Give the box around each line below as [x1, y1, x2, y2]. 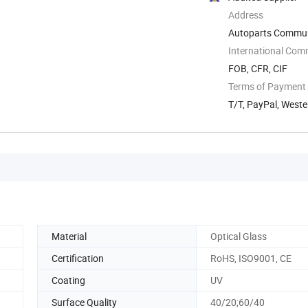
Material [52, 229, 87, 243]
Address [228, 8, 263, 21]
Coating [52, 273, 85, 287]
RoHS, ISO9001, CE [210, 251, 291, 265]
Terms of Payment [228, 79, 306, 93]
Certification [52, 251, 104, 265]
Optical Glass [210, 229, 267, 243]
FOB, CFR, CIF [228, 61, 287, 75]
